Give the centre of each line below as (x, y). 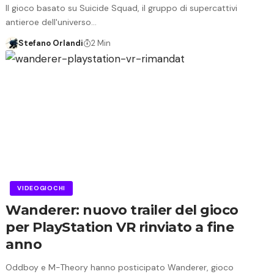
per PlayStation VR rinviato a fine (120, 227)
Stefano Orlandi (50, 43)
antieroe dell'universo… (51, 22)
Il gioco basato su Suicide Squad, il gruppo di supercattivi (122, 8)
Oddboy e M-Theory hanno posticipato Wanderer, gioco (120, 267)
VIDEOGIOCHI (41, 188)
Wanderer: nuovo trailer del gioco (122, 210)
